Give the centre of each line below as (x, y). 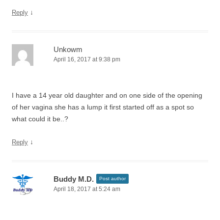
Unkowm (68, 49)
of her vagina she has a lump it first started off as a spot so (103, 107)
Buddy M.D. (74, 179)
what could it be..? (40, 119)
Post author (112, 179)
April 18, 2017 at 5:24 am (87, 189)
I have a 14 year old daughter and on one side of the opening (107, 95)
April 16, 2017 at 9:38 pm (87, 59)
